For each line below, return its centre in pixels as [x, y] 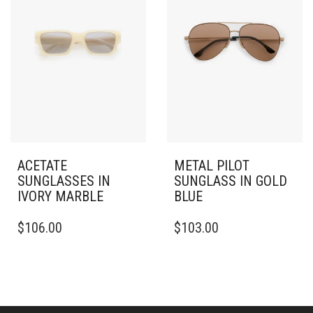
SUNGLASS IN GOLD [231, 181]
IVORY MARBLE [60, 196]
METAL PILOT [212, 165]
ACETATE [42, 165]
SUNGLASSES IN [64, 181]
